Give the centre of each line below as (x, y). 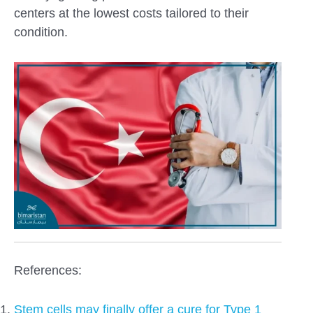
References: (48, 270)
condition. (41, 32)
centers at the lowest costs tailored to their (131, 14)
